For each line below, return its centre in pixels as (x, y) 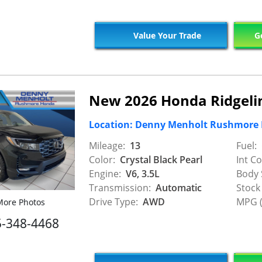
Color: (102, 159)
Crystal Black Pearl (160, 159)
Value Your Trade (166, 36)
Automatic (177, 187)
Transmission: (120, 187)
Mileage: (107, 145)
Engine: (105, 173)
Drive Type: (113, 201)
